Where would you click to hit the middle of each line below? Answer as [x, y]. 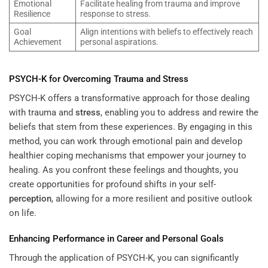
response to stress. [115, 13]
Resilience [32, 13]
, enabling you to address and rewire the [179, 112]
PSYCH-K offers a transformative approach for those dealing [129, 98]
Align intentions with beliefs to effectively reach [166, 31]
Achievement [37, 42]
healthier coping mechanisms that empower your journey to [128, 155]
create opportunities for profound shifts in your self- [112, 184]
